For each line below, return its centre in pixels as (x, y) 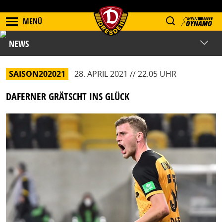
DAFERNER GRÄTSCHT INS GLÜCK (68, 96)
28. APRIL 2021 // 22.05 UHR (125, 74)
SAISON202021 (37, 74)
